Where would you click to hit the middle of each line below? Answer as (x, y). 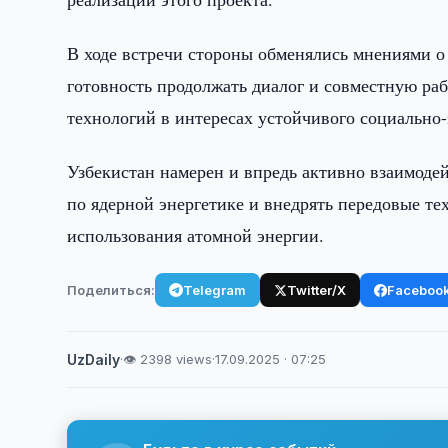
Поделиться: (111, 289)
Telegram (215, 289)
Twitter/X (317, 289)
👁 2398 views (168, 359)
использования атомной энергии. (196, 235)
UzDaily (94, 359)
